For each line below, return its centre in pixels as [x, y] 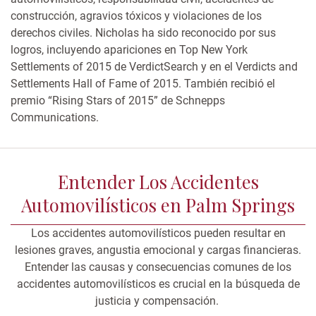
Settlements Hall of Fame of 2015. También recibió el [143, 83]
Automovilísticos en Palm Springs [158, 204]
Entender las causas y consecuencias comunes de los [158, 267]
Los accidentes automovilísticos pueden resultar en [158, 233]
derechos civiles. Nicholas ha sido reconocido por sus [143, 32]
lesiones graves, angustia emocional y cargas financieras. [158, 250]
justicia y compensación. [158, 300]
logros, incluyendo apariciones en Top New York [129, 49]
